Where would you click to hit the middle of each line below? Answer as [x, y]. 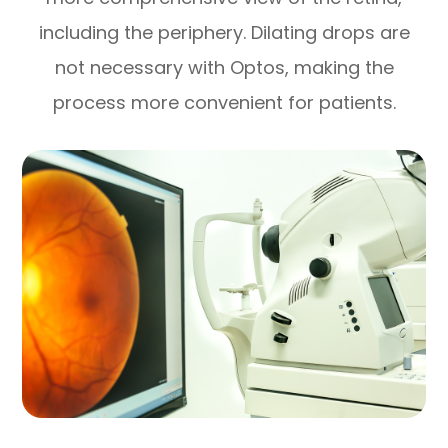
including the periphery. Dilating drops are [224, 32]
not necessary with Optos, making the [224, 67]
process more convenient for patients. [224, 102]
